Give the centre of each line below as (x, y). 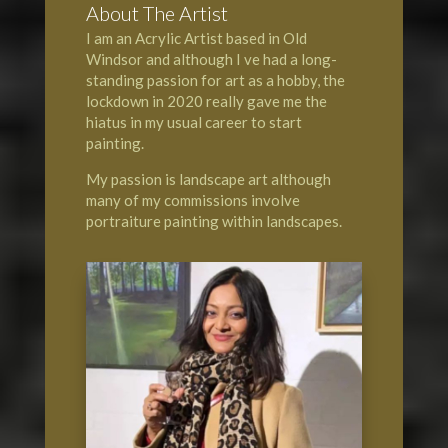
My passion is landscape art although (208, 178)
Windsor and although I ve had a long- (211, 58)
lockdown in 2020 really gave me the (206, 100)
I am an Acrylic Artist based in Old (196, 37)
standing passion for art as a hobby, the (215, 79)
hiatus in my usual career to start (193, 121)
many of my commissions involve (192, 199)
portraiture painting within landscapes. (213, 220)
